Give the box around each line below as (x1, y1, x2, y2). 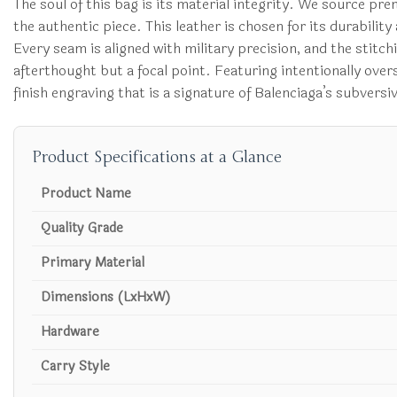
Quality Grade (41, 218, 123, 239)
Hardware (41, 322, 99, 343)
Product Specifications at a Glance (32, 147, 282, 167)
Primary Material (41, 253, 144, 274)
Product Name (41, 183, 131, 205)
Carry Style (41, 356, 110, 378)
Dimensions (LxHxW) (41, 287, 171, 308)
